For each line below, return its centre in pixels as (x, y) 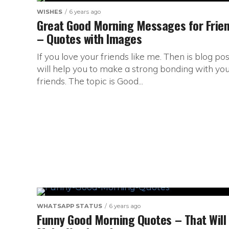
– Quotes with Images (89, 38)
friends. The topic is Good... (90, 81)
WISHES (50, 12)
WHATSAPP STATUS (70, 206)
